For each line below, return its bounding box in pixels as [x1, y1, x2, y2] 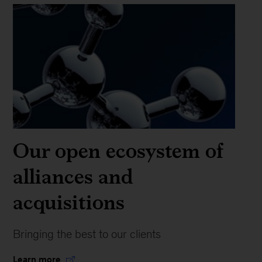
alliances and [13, 160, 134, 192]
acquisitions [13, 186, 125, 218]
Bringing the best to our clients [13, 227, 161, 240]
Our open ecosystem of [13, 135, 223, 166]
